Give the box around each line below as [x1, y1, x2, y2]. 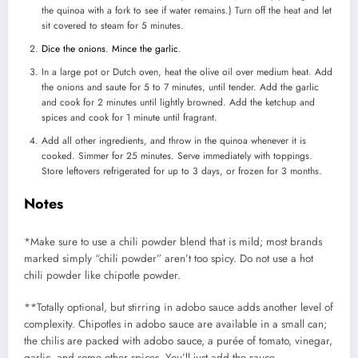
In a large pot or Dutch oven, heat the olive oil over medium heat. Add [42, 65, 332, 80]
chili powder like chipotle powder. [24, 267, 184, 283]
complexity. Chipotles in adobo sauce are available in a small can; [24, 316, 327, 332]
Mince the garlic [112, 42, 178, 57]
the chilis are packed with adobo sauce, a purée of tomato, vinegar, [24, 333, 332, 349]
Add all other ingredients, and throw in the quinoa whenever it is [42, 133, 306, 149]
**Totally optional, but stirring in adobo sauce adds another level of [24, 300, 333, 316]
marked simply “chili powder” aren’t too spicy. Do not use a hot [24, 250, 313, 266]
